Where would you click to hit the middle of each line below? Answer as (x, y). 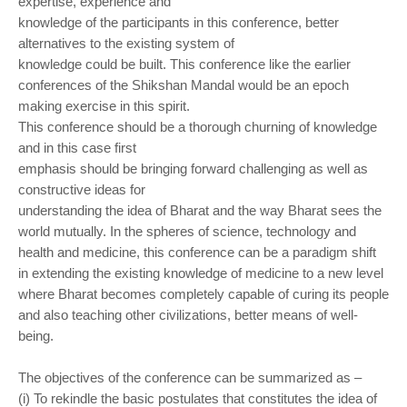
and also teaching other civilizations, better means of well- (188, 315)
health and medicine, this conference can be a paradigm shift (197, 252)
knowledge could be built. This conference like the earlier (184, 64)
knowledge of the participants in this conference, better (179, 22)
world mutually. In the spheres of (115, 231)
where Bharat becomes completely (123, 294)
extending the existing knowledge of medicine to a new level (208, 273)
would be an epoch (293, 85)
